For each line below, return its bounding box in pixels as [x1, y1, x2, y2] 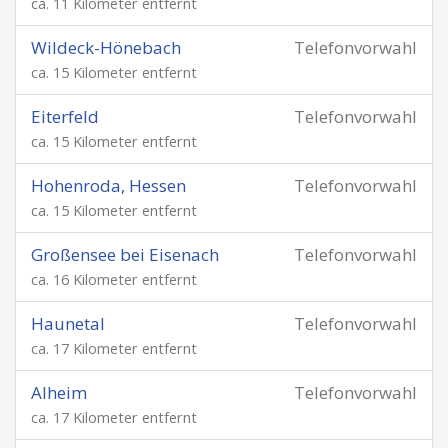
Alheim [31, 381, 87, 404]
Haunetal [31, 312, 105, 335]
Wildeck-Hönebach [31, 36, 181, 59]
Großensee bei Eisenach [31, 243, 219, 266]
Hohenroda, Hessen [31, 174, 186, 197]
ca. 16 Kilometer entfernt [31, 270, 197, 289]
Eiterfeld [31, 105, 99, 128]
